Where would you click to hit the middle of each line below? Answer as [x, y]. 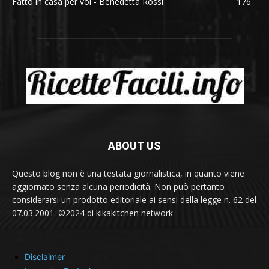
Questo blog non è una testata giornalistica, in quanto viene [128, 173]
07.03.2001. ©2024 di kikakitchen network [92, 213]
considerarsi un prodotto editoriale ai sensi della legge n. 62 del [134, 199]
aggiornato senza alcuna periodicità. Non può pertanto [118, 186]
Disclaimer [45, 256]
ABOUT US [134, 145]
